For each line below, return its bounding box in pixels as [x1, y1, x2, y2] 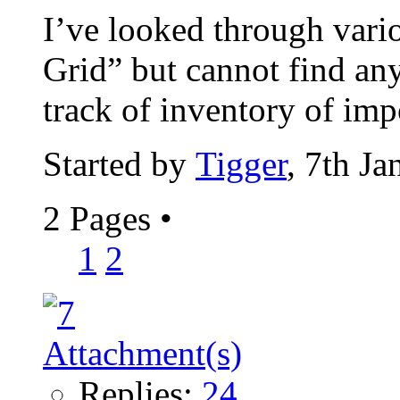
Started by [43, 144, 196, 183]
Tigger [196, 144, 287, 183]
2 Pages [43, 198, 160, 237]
